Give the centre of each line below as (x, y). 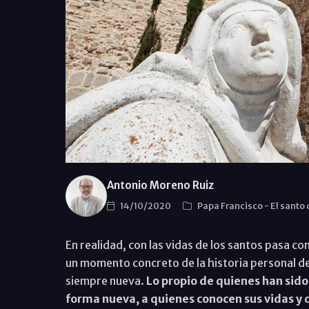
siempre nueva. (106, 280)
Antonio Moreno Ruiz (160, 186)
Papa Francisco (230, 206)
